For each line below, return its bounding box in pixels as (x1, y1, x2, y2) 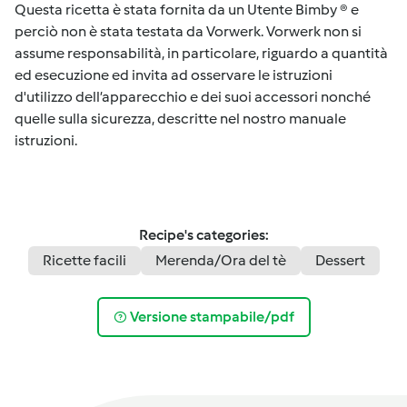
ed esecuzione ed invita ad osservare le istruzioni (15, 65, 333, 84)
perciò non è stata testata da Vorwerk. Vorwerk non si (15, 22, 362, 40)
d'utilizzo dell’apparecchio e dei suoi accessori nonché (15, 87, 371, 105)
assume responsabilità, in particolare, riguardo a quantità (15, 44, 388, 62)
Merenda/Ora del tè (154, 251, 286, 269)
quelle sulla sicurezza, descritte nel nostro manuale (15, 109, 346, 127)
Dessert (314, 251, 365, 269)
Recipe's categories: (138, 225, 269, 243)
